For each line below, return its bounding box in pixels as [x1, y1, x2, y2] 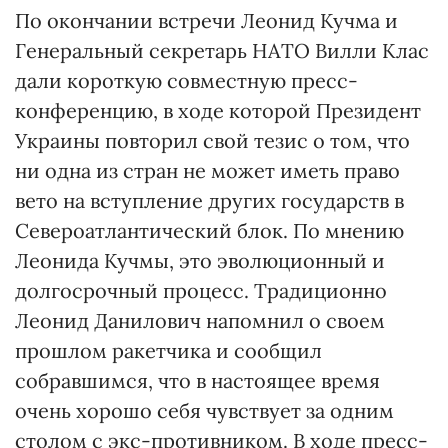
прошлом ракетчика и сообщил [15, 338, 322, 363]
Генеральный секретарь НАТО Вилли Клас [15, 38, 429, 63]
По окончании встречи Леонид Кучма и [15, 8, 398, 33]
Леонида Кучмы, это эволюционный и [15, 248, 385, 273]
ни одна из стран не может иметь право [15, 158, 400, 183]
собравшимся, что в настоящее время [15, 368, 380, 393]
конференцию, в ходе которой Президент [15, 98, 421, 123]
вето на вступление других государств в [15, 188, 404, 213]
